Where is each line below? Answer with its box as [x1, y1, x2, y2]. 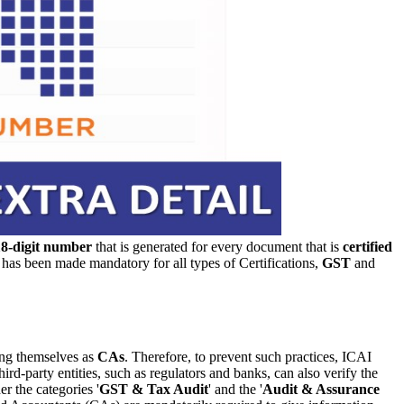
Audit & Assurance [262, 381, 380, 397]
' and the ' [208, 381, 262, 397]
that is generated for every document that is [92, 238, 343, 254]
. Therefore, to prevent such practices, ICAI [124, 348, 372, 364]
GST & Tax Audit [99, 381, 208, 397]
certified [343, 238, 392, 254]
